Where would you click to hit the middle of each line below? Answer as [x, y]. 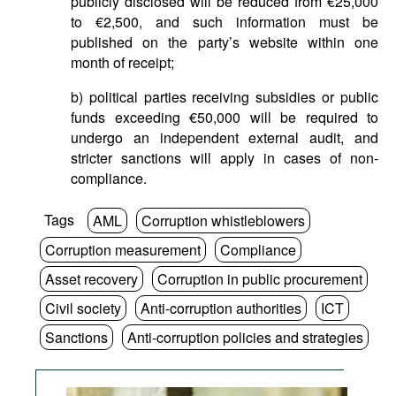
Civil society [83, 308]
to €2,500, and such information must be [225, 22]
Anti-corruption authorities [221, 308]
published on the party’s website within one [225, 42]
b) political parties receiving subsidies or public [225, 97]
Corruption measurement [123, 250]
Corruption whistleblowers [223, 221]
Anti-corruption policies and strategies [245, 337]
